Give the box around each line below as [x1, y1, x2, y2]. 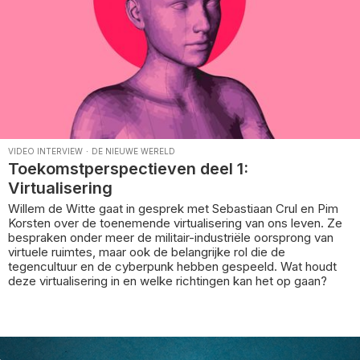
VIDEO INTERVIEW [8, 146, 83, 157]
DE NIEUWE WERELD [92, 146, 175, 157]
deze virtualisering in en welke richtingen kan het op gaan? [8, 273, 327, 289]
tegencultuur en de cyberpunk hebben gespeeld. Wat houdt [8, 259, 337, 275]
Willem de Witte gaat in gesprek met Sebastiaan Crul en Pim [8, 201, 338, 217]
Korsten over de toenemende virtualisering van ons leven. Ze [8, 215, 342, 231]
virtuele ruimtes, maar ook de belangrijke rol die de [8, 244, 285, 260]
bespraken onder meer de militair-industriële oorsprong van [8, 230, 333, 246]
